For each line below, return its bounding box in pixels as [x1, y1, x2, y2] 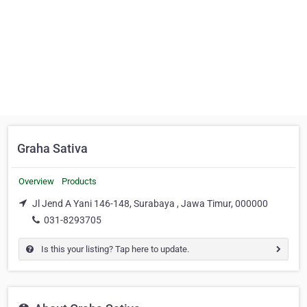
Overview [19, 176, 54, 186]
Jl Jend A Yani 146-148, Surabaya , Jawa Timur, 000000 [32, 198, 268, 209]
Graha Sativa [17, 141, 88, 156]
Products [62, 176, 97, 186]
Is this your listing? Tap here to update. [39, 243, 189, 254]
